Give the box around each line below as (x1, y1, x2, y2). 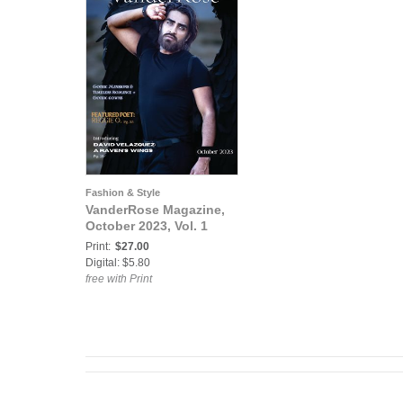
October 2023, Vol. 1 (85, 219, 208, 233)
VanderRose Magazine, (85, 202, 225, 217)
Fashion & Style (85, 187, 160, 198)
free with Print (85, 273, 152, 285)
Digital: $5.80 (85, 256, 150, 269)
